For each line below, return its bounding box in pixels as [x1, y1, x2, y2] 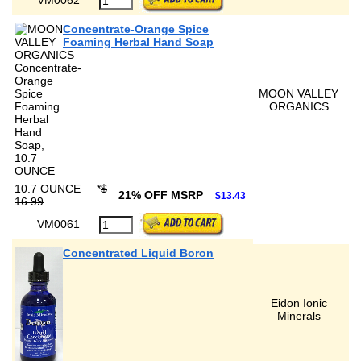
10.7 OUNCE [15, 182, 84, 195]
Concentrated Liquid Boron [63, 247, 214, 259]
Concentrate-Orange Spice [63, 23, 209, 35]
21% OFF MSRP [118, 189, 206, 201]
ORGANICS [268, 100, 329, 113]
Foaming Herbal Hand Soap [63, 35, 214, 48]
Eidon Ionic [270, 297, 327, 309]
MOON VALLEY [259, 87, 338, 100]
